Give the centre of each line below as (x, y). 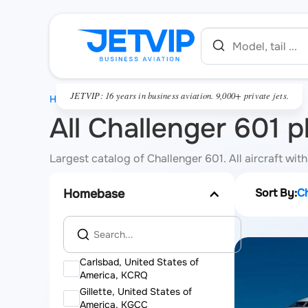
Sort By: (276, 193)
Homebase (94, 194)
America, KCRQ (114, 275)
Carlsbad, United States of (139, 262)
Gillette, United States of (136, 291)
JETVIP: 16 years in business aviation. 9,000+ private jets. (180, 95)
